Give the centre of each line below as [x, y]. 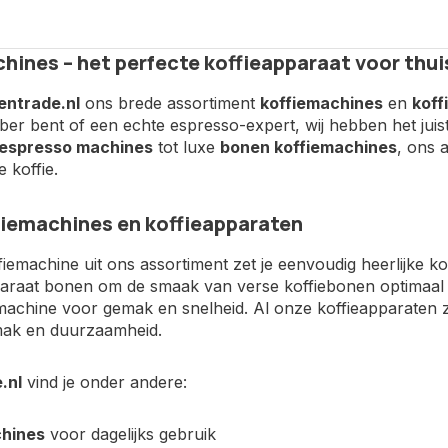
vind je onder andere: [104, 382]
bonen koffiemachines [308, 147]
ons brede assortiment [169, 103]
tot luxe [186, 147]
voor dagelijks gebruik [130, 434]
